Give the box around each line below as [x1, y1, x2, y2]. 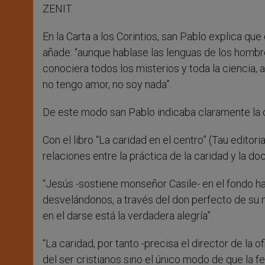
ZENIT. [43, 2, 73, 15]
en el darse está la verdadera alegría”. [43, 209, 212, 222]
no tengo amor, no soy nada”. [43, 78, 172, 91]
